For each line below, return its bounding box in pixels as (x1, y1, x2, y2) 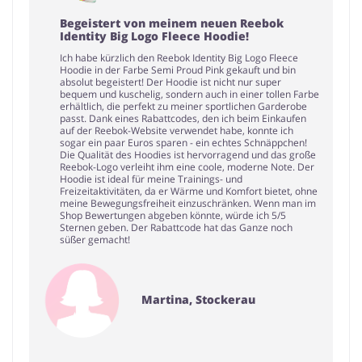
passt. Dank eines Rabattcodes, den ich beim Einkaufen (60, 111, 306, 125)
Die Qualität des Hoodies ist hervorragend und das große (60, 147, 316, 162)
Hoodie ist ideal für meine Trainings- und (60, 171, 242, 186)
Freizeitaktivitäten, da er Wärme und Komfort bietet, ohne (60, 183, 318, 198)
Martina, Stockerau (141, 292, 256, 308)
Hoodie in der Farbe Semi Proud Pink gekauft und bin (60, 62, 296, 77)
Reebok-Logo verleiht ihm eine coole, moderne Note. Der (60, 159, 314, 174)
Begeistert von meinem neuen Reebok (60, 15, 284, 31)
